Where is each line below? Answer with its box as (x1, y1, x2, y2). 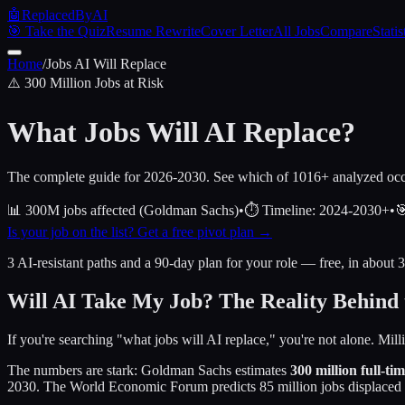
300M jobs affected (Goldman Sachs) (22, 202, 239, 218)
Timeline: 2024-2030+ (259, 202, 390, 218)
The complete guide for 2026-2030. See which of (7, 168, 292, 184)
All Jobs (273, 24, 320, 39)
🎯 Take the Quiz (7, 24, 106, 39)
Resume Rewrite (106, 24, 201, 39)
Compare (320, 24, 372, 39)
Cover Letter (201, 24, 273, 39)
